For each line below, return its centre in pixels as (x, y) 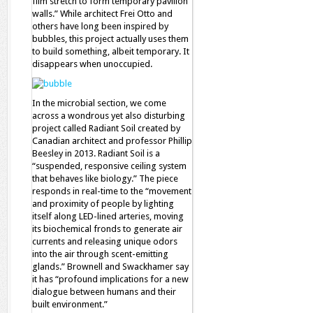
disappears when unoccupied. (92, 64)
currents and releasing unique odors (105, 241)
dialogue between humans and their (104, 292)
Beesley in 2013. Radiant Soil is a (96, 153)
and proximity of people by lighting (103, 204)
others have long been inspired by (100, 26)
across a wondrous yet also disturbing (109, 116)
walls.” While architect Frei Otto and (102, 14)
